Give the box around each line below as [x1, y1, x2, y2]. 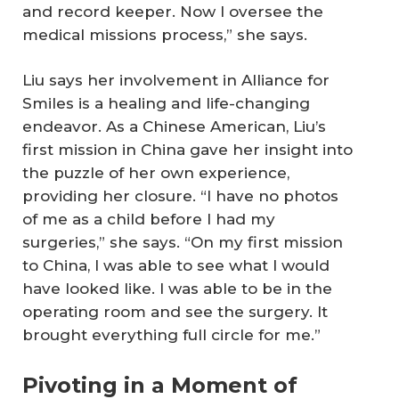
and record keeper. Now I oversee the [22, 2, 323, 20]
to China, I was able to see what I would [22, 256, 330, 275]
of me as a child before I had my [22, 210, 275, 229]
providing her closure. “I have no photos [22, 187, 338, 206]
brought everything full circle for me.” [22, 326, 321, 345]
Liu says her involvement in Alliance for [22, 71, 330, 90]
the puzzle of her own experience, [22, 164, 289, 183]
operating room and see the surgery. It [22, 303, 328, 322]
